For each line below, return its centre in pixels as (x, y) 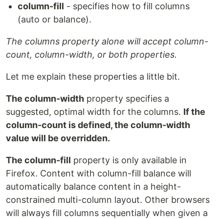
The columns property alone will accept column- (107, 42)
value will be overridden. (58, 138)
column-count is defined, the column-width (98, 125)
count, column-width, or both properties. (91, 55)
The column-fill (38, 160)
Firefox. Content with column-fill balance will (99, 174)
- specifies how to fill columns (127, 6)
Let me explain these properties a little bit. (93, 77)
